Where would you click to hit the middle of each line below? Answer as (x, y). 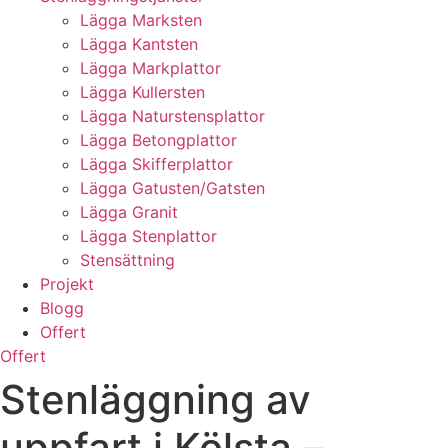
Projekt (67, 284)
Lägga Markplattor (150, 68)
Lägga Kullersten (142, 92)
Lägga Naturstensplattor (172, 116)
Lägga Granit (129, 212)
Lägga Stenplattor (148, 236)
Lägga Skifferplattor (156, 164)
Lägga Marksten (141, 20)
